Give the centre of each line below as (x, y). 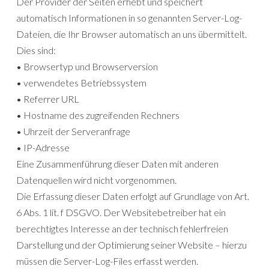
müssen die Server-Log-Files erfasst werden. (107, 261)
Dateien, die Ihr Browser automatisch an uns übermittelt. (131, 34)
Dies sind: (36, 50)
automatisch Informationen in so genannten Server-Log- (129, 18)
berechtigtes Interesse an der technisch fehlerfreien (122, 229)
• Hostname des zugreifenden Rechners (98, 115)
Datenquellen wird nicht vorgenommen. (96, 180)
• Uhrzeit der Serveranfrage (73, 131)
